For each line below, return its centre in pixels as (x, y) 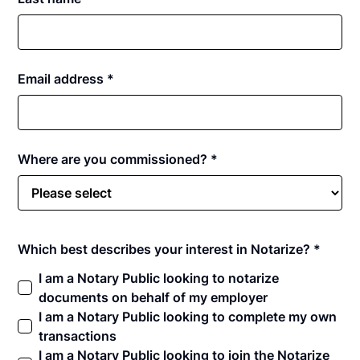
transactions (78, 335)
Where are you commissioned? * (118, 159)
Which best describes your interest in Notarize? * (170, 249)
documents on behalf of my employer (153, 297)
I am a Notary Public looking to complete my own (188, 316)
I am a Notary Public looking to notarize (159, 278)
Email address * (66, 78)
